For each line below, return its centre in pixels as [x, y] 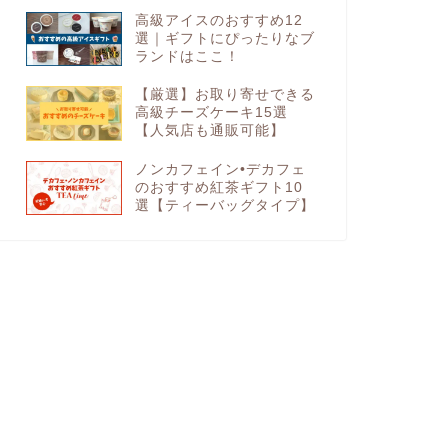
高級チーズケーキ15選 [211, 113]
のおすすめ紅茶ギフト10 [218, 187]
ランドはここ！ [187, 56]
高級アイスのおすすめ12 [218, 20]
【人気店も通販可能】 [209, 131]
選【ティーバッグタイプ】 [224, 205]
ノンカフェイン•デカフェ [220, 169]
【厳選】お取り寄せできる [224, 95]
